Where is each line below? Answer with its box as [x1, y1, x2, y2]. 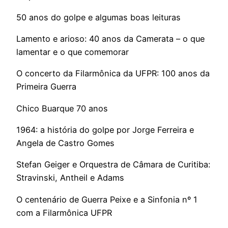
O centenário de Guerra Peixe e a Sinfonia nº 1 [16, 194, 197, 205]
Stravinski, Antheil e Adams [16, 173, 124, 183]
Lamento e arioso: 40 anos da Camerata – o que [16, 34, 205, 44]
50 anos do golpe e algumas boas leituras [16, 12, 181, 22]
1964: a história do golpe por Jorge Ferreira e [16, 124, 194, 135]
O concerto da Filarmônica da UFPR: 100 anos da [16, 68, 210, 79]
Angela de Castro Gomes [16, 137, 115, 148]
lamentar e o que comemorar [16, 47, 129, 58]
